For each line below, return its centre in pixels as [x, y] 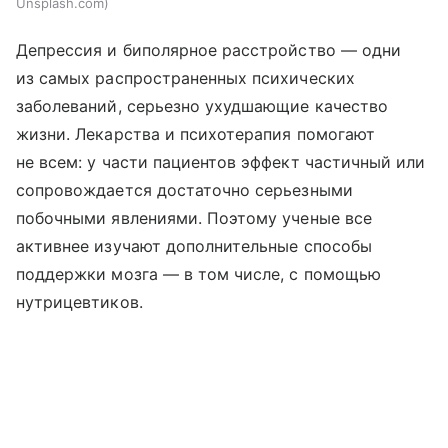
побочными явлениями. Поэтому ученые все [194, 218]
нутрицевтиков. [79, 302]
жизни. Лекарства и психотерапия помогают [195, 134]
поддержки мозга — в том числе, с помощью [198, 274]
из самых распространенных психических [185, 78]
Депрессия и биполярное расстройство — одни [209, 50]
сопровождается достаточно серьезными [184, 190]
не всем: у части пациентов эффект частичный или [221, 162]
